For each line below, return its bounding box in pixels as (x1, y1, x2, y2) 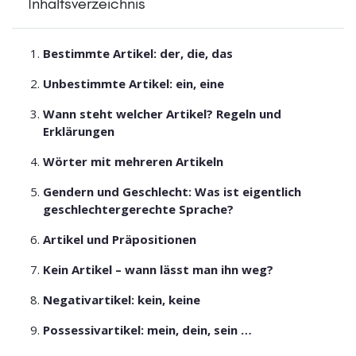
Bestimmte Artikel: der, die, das (42, 44, 233, 61)
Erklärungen (42, 122, 114, 139)
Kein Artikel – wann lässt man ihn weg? (42, 261, 273, 277)
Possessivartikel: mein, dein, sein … (42, 321, 252, 338)
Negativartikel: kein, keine (42, 291, 200, 308)
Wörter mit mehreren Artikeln (42, 153, 223, 169)
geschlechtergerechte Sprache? (42, 200, 234, 217)
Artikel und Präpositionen (42, 230, 196, 247)
